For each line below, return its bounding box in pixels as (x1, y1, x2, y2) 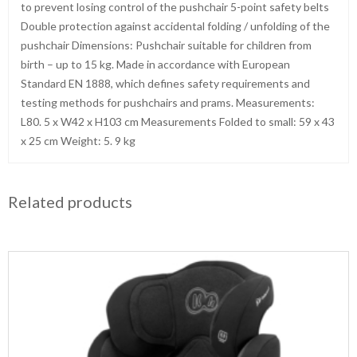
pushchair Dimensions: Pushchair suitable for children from (21, 38, 312, 52)
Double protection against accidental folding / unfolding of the (21, 19, 330, 33)
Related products (8, 192, 132, 211)
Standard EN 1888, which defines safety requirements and (21, 76, 310, 90)
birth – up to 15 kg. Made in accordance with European (21, 57, 290, 71)
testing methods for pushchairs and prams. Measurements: (21, 96, 315, 109)
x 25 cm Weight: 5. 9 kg (21, 134, 135, 147)
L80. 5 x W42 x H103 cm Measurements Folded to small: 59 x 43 (21, 115, 335, 128)
